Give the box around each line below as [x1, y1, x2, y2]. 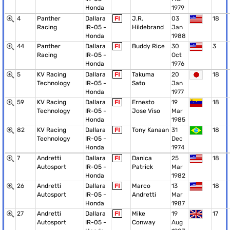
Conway [132, 219, 156, 226]
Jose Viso [132, 107, 160, 114]
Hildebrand [132, 24, 164, 31]
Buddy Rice [132, 43, 165, 50]
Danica [132, 155, 152, 162]
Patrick [132, 163, 153, 170]
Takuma [132, 71, 155, 78]
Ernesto [132, 99, 155, 106]
